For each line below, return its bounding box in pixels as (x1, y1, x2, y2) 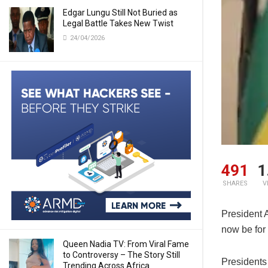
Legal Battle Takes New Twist (63, 19, 173, 28)
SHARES (222, 179, 248, 188)
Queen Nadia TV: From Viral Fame (63, 239, 189, 249)
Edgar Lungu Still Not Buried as (63, 8, 178, 17)
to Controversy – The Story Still (63, 250, 180, 260)
